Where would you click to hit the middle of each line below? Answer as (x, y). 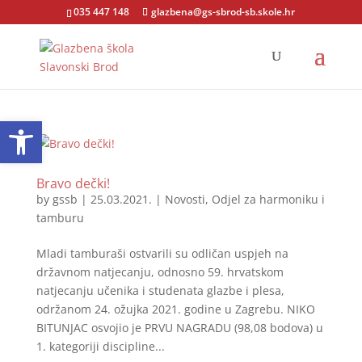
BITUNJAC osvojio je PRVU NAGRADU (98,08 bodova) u (179, 328)
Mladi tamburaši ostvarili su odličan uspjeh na (162, 253)
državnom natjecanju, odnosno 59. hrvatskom (160, 272)
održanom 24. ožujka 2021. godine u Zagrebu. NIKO (175, 309)
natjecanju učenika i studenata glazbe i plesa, (160, 290)
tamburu (60, 218)
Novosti (185, 199)
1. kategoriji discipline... (100, 346)
